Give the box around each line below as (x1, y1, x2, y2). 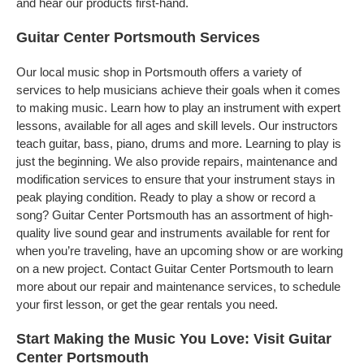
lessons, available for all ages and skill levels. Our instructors (16, 119, 338, 132)
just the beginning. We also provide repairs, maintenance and (16, 154, 337, 168)
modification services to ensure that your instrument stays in (16, 172, 335, 186)
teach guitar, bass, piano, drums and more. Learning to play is (16, 136, 341, 150)
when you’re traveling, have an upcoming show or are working (16, 244, 343, 258)
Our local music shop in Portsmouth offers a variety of (16, 65, 301, 79)
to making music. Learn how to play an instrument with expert (16, 101, 340, 115)
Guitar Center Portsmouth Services (16, 29, 260, 45)
